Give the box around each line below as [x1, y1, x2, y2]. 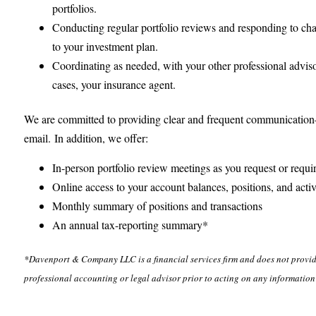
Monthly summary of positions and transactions [52, 197, 263, 213]
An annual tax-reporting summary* [52, 217, 209, 232]
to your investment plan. [52, 38, 159, 54]
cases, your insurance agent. [52, 76, 176, 92]
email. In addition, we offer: [24, 130, 152, 145]
